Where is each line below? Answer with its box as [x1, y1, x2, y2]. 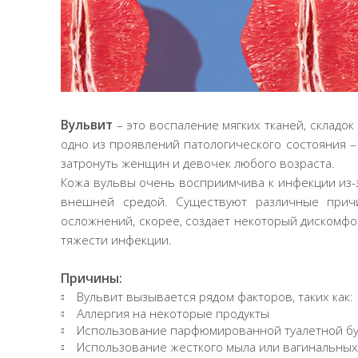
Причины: [61, 269, 122, 287]
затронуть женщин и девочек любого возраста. [61, 154, 335, 172]
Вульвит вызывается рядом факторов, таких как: [77, 288, 353, 305]
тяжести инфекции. [61, 231, 172, 249]
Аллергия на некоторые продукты [77, 304, 269, 322]
